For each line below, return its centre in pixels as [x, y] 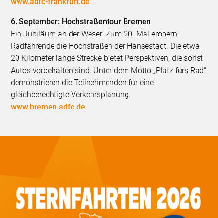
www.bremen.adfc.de [48, 107]
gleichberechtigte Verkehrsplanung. [71, 94]
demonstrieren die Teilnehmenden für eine [82, 82]
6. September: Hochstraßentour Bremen [81, 21]
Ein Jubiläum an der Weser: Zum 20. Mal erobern [94, 34]
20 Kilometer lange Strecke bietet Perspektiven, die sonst [107, 58]
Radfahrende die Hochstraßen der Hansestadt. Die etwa [105, 46]
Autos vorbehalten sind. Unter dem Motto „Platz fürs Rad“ [109, 70]
